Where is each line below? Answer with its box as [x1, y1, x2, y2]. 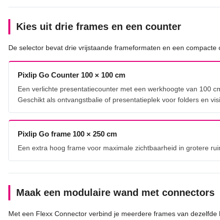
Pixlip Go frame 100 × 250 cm [18, 129, 117, 138]
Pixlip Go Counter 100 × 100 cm [18, 70, 125, 79]
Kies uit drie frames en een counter [16, 21, 181, 32]
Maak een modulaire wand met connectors [16, 187, 215, 198]
